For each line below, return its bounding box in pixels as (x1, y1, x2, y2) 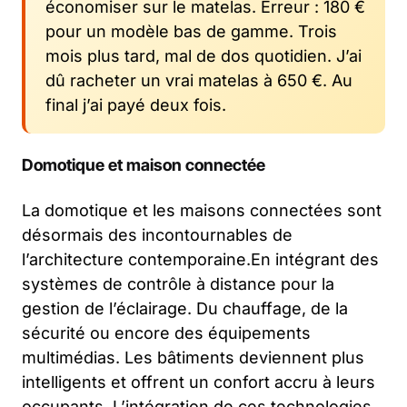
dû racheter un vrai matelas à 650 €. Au (45, 70, 352, 90)
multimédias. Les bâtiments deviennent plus (22, 347, 364, 367)
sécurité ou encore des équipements (22, 323, 311, 342)
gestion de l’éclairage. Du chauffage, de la (22, 298, 348, 318)
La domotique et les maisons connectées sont (22, 200, 382, 220)
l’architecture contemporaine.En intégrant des (22, 249, 379, 269)
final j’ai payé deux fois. (45, 94, 226, 114)
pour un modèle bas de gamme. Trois (45, 21, 337, 41)
